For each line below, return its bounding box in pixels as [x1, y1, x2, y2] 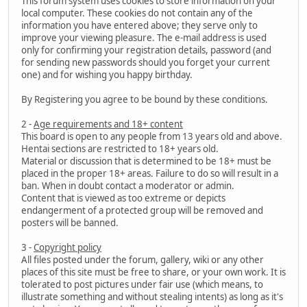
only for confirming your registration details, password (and [21, 44, 271, 57]
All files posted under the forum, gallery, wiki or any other [21, 254, 264, 267]
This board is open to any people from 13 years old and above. [21, 130, 282, 143]
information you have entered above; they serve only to [21, 19, 258, 32]
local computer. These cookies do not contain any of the [21, 7, 253, 20]
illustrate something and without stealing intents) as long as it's [21, 291, 283, 304]
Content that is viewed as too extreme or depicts [21, 192, 225, 205]
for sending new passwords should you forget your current [21, 56, 270, 69]
